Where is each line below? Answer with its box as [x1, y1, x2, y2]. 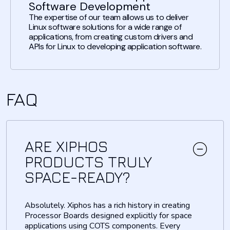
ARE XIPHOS [25, 137, 108, 156]
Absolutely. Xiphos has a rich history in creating [25, 199, 190, 211]
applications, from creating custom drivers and [29, 31, 193, 43]
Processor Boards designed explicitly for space [25, 209, 192, 221]
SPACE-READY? [25, 167, 130, 186]
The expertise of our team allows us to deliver [29, 12, 188, 23]
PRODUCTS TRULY [25, 152, 152, 171]
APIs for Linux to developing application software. [29, 41, 201, 52]
